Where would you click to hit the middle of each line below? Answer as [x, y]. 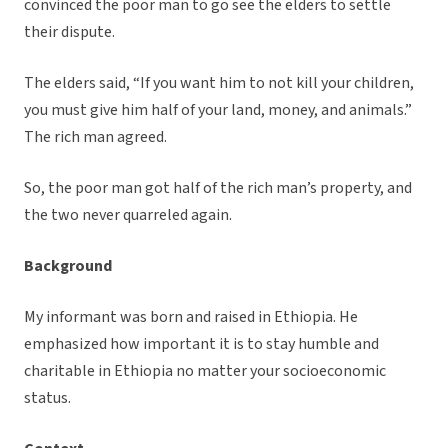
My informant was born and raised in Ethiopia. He [191, 317]
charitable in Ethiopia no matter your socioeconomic [205, 371]
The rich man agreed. [95, 137]
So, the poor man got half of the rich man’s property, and [218, 188]
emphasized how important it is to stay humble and [201, 344]
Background [68, 266]
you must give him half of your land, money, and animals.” [218, 110]
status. [47, 398]
